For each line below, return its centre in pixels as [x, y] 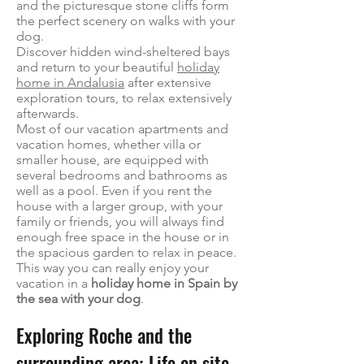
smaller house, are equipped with [113, 160]
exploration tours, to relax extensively [124, 98]
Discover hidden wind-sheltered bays [123, 52]
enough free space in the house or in [123, 237]
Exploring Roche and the [104, 336]
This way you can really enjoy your [113, 268]
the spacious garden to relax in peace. [126, 252]
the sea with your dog [78, 299]
